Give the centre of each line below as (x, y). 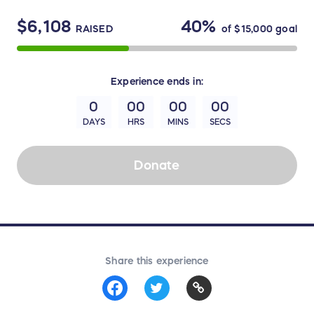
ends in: (184, 82)
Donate (157, 165)
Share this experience (157, 261)
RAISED (94, 29)
